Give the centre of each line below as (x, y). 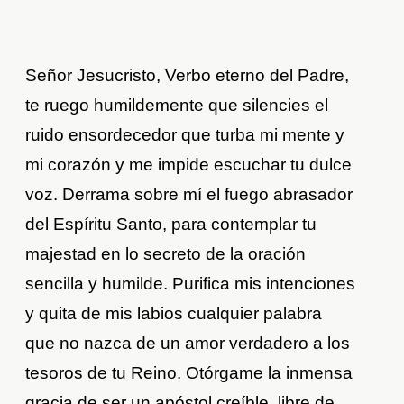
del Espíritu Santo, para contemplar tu (171, 225)
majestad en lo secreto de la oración (166, 254)
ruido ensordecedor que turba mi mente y (185, 135)
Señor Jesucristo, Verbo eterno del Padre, (188, 76)
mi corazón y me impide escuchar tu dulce (189, 165)
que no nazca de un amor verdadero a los (188, 344)
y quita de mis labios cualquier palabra (174, 314)
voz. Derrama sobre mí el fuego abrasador (189, 195)
